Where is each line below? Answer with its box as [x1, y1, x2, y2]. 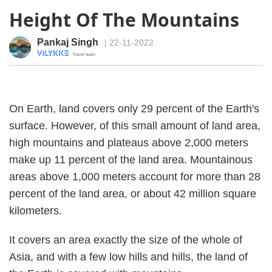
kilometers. [9, 205, 62, 217]
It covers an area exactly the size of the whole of [9, 234, 242, 246]
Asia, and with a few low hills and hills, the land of [9, 251, 248, 263]
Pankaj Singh [37, 37, 98, 47]
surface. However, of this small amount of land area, [9, 120, 260, 132]
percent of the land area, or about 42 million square [9, 188, 256, 200]
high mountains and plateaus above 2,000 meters [9, 137, 248, 149]
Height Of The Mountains [9, 7, 239, 32]
